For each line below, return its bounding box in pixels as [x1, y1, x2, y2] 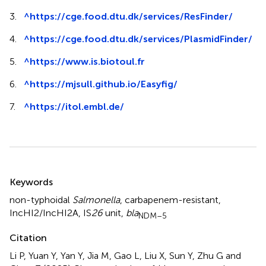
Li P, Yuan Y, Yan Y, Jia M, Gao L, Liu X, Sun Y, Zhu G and [9, 249, 241, 261]
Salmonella [72, 194, 120, 205]
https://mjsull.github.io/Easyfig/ [30, 78, 178, 90]
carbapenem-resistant [125, 194, 218, 205]
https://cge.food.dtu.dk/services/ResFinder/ [30, 10, 233, 22]
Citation [9, 232, 47, 243]
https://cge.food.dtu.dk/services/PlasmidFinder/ [30, 33, 252, 45]
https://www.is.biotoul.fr [30, 55, 145, 67]
